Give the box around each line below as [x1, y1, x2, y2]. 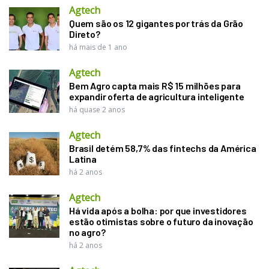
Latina [69, 153, 97, 165]
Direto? [69, 28, 100, 40]
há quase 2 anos [69, 104, 125, 115]
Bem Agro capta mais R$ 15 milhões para [69, 79, 241, 91]
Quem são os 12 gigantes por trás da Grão [69, 17, 244, 29]
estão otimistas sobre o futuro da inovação [69, 215, 253, 227]
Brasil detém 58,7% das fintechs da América [69, 142, 256, 154]
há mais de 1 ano [69, 41, 127, 52]
